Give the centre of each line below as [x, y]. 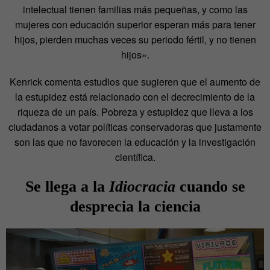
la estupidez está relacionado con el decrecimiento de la [135, 97]
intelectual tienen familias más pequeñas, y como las [135, 10]
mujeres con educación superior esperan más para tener [135, 25]
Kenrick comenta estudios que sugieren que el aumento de [135, 82]
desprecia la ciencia [135, 207]
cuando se [210, 187]
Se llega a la [67, 187]
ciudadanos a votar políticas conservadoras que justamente [135, 127]
